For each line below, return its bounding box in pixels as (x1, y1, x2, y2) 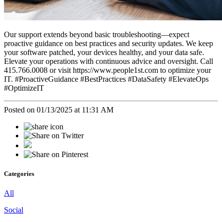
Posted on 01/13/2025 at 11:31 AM (4, 105, 113, 114)
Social (4, 205, 23, 214)
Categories (4, 169, 34, 177)
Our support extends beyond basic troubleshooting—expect (4, 30, 189, 39)
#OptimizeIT (4, 83, 44, 92)
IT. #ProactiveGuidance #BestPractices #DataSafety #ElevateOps (4, 74, 209, 83)
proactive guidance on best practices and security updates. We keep (4, 39, 213, 48)
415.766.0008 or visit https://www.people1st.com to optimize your (4, 65, 211, 74)
